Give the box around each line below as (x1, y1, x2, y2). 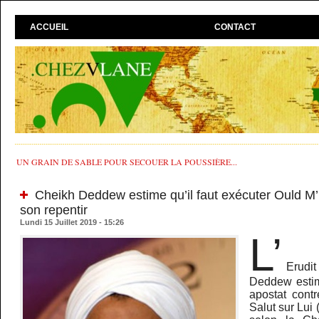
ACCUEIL (30, 22, 69, 33)
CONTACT (214, 22, 256, 33)
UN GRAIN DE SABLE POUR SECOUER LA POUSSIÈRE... (16, 156, 238, 168)
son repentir (20, 203, 88, 218)
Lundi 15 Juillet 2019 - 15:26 (20, 218, 125, 227)
